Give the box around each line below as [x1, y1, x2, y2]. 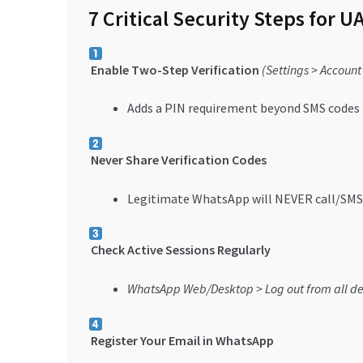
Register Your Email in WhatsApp [90, 331, 274, 348]
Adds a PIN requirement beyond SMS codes [126, 100, 360, 117]
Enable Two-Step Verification [90, 61, 259, 78]
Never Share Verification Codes [90, 151, 267, 168]
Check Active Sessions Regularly [90, 241, 271, 258]
